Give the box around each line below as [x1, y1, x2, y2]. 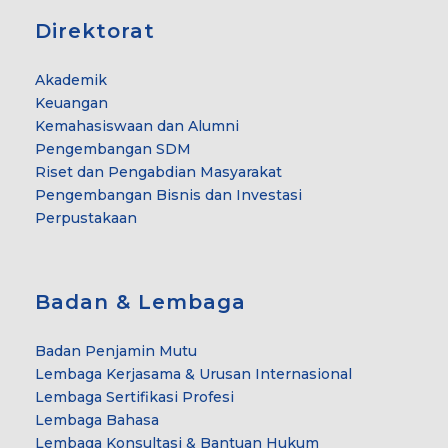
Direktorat [35, 18, 155, 43]
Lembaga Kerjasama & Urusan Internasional [35, 364, 352, 383]
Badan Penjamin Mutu [35, 341, 197, 360]
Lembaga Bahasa [35, 410, 159, 429]
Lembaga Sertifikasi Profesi [35, 387, 234, 406]
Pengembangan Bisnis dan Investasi [35, 185, 302, 204]
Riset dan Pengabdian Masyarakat [35, 162, 282, 181]
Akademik [35, 70, 107, 89]
